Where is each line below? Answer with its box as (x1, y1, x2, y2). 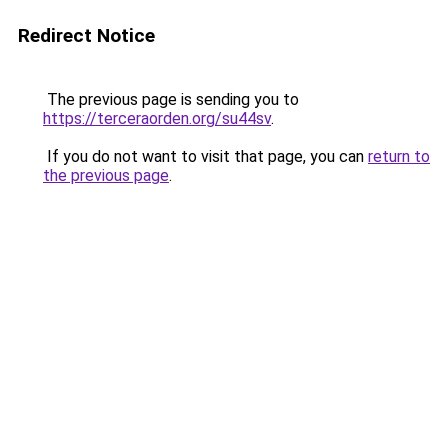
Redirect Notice (18, 24, 155, 47)
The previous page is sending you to (43, 90, 299, 109)
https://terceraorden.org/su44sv (43, 109, 271, 128)
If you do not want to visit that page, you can (43, 147, 368, 166)
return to (368, 147, 430, 166)
